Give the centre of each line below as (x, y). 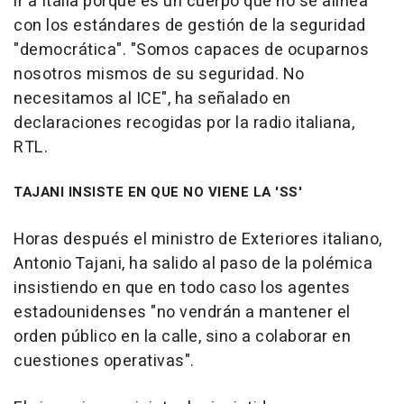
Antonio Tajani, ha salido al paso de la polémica (193, 264)
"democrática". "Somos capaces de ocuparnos (191, 50)
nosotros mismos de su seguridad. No (159, 75)
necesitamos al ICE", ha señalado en (152, 99)
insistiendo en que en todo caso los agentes (182, 289)
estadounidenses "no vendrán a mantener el (182, 313)
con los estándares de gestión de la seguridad (190, 26)
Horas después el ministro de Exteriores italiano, (198, 240)
